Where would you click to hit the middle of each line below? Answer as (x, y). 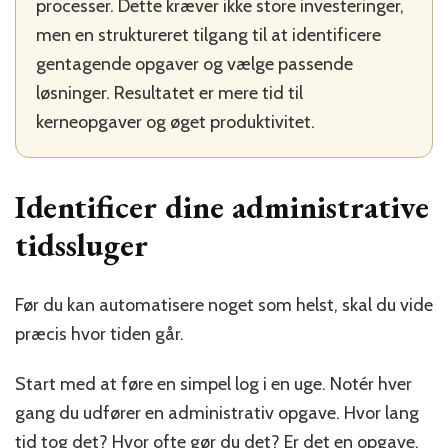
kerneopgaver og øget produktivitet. (175, 121)
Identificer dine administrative (222, 206)
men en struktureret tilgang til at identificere (208, 34)
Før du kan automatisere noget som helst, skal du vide (224, 304)
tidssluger (81, 244)
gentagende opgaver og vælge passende (194, 63)
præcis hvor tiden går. (99, 333)
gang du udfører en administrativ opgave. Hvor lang (217, 412)
